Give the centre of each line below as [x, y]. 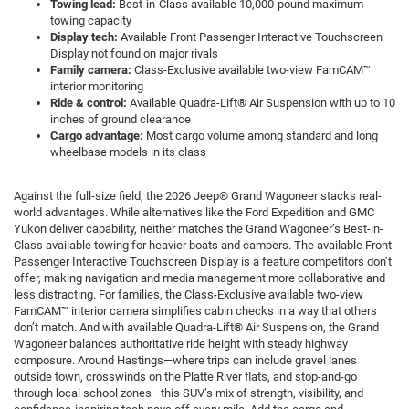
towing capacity [91, 21]
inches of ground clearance [121, 120]
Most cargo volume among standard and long [261, 136]
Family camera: [91, 70]
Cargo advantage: [97, 136]
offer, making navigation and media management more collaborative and [199, 278]
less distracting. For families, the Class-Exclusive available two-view [189, 295]
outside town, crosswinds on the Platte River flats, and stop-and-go [185, 377]
